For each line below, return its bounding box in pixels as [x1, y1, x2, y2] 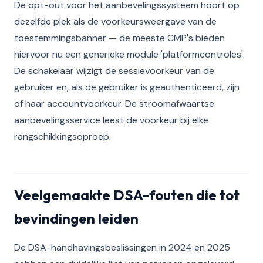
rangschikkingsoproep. [14, 130, 111, 143]
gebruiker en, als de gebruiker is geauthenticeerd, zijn [14, 81, 240, 93]
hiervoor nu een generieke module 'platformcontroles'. [14, 48, 245, 60]
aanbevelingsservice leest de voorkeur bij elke [14, 114, 208, 126]
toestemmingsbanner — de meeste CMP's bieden [14, 32, 225, 44]
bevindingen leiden [14, 210, 139, 227]
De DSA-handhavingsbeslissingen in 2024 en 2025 [14, 241, 230, 254]
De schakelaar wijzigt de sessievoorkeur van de [14, 65, 214, 77]
